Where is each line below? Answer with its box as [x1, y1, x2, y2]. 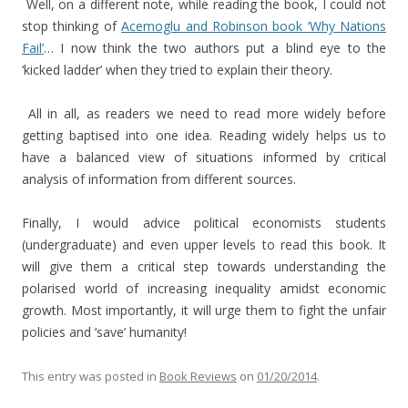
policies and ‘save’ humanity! [22, 323, 187, 341]
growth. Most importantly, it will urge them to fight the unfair [22, 301, 386, 319]
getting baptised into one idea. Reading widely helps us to [22, 127, 386, 144]
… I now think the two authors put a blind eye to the [44, 39, 386, 56]
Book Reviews [159, 368, 237, 384]
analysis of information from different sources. [22, 170, 296, 188]
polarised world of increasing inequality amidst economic [22, 280, 386, 297]
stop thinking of [22, 17, 122, 35]
